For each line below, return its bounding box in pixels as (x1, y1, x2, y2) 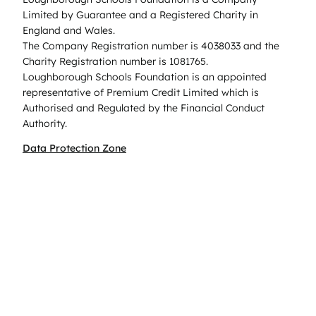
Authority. (23, 116, 67, 130)
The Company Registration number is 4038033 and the (23, 39, 279, 52)
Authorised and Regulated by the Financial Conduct (23, 101, 265, 114)
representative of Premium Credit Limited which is (23, 85, 259, 99)
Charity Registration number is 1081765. (23, 54, 208, 68)
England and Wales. (23, 23, 115, 37)
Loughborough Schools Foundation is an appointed (23, 70, 267, 83)
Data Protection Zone (23, 141, 126, 154)
